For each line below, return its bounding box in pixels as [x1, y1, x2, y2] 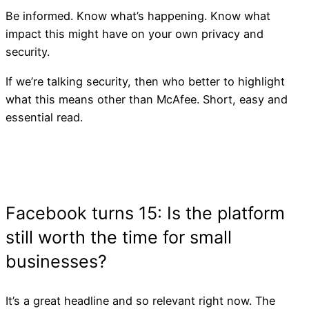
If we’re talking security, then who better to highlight [6, 74, 285, 88]
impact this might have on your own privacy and [6, 27, 263, 41]
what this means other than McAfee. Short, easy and [6, 92, 288, 106]
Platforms [8, 168, 119, 199]
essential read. [6, 110, 83, 124]
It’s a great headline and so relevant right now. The [6, 293, 275, 308]
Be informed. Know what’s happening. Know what [6, 9, 270, 23]
